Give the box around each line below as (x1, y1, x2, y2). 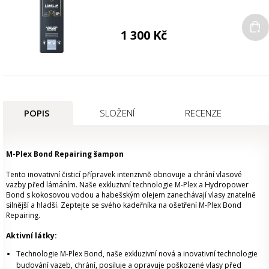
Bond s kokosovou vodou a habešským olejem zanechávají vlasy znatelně (6, 189, 256, 200)
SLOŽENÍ (100, 106, 134, 119)
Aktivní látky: (6, 230, 57, 241)
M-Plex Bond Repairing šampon (6, 148, 124, 159)
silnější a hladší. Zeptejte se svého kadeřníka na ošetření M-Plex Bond (6, 199, 241, 210)
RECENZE (185, 106, 222, 119)
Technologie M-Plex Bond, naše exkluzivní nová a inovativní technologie (16, 248, 258, 259)
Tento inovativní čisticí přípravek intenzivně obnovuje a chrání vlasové (6, 169, 242, 180)
